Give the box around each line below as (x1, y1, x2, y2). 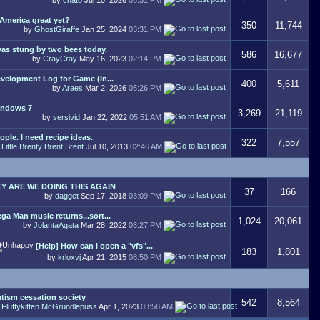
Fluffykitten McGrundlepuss (1, 301, 97, 311)
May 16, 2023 (77, 54, 129, 63)
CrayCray (43, 54, 77, 63)
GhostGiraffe (34, 24, 79, 34)
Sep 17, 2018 (79, 191, 129, 200)
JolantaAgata (34, 220, 79, 229)
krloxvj (58, 252, 81, 261)
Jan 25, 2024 (79, 24, 129, 34)
